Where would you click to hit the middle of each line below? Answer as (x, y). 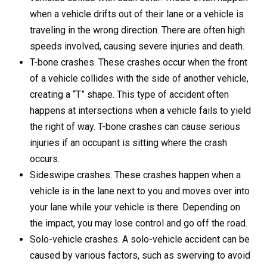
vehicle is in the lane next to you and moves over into (140, 191)
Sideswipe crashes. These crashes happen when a (135, 175)
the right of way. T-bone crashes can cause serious (135, 127)
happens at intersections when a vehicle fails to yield (140, 111)
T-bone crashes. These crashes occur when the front (139, 63)
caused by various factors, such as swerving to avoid (140, 256)
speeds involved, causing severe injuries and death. (137, 46)
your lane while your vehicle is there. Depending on (135, 207)
